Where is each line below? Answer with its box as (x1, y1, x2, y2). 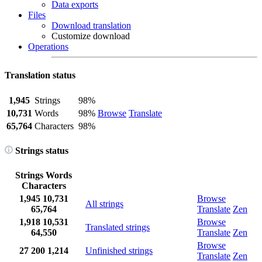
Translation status (5, 70, 75, 81)
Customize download (51, 31, 130, 41)
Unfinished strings (85, 246, 153, 256)
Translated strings (85, 222, 150, 233)
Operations (28, 42, 68, 51)
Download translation (51, 20, 131, 30)
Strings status (13, 145, 68, 156)
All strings (85, 199, 123, 209)
